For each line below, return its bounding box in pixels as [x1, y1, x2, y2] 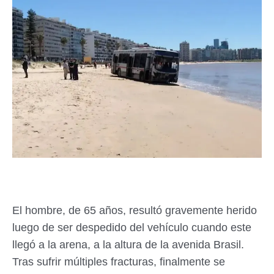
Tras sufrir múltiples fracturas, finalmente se [12, 256, 225, 268]
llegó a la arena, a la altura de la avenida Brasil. [12, 239, 244, 251]
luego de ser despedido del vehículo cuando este [12, 221, 251, 234]
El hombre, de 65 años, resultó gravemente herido [12, 204, 257, 217]
